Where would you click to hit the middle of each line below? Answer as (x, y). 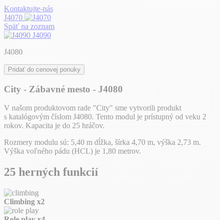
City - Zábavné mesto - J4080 (63, 89)
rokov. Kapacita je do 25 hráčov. (54, 126)
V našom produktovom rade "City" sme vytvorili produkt (93, 108)
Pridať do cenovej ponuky (44, 69)
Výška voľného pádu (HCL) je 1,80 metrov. (72, 151)
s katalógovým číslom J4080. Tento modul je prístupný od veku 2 (105, 117)
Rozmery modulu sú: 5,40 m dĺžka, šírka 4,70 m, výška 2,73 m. (102, 142)
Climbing (20, 202)
